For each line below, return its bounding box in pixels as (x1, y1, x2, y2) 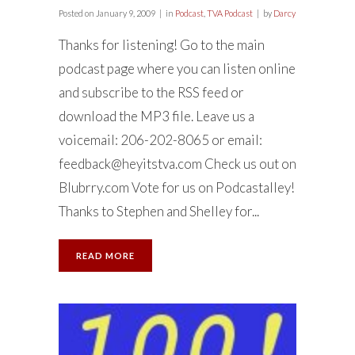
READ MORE (76, 250, 135, 261)
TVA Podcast (207, 8, 253, 18)
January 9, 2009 (94, 8, 155, 18)
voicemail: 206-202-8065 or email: (59, 132, 262, 148)
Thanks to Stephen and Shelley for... (59, 203, 259, 219)
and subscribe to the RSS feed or (59, 84, 244, 101)
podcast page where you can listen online (59, 60, 296, 77)
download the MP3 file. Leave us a (59, 108, 254, 124)
